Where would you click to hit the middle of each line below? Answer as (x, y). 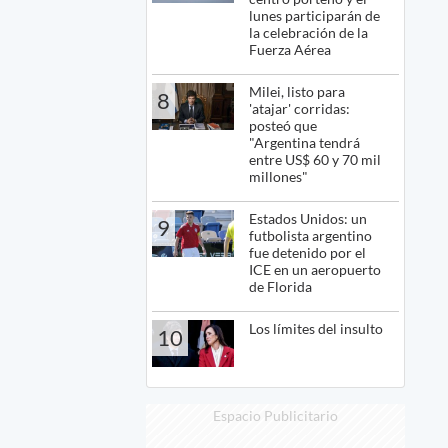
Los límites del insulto (316, 329)
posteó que (283, 126)
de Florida (281, 287)
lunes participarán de (315, 16)
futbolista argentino (311, 236)
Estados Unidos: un (308, 219)
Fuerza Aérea (290, 50)
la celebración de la (309, 33)
